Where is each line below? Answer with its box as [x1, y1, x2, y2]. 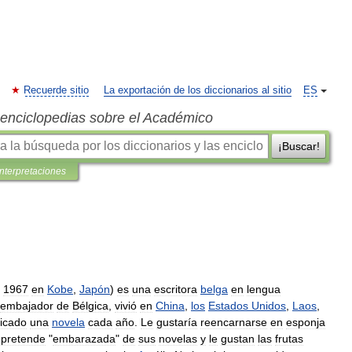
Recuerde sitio [24, 85, 89, 96]
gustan [221, 332, 255, 345]
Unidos [251, 299, 286, 312]
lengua [247, 283, 280, 295]
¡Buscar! [277, 140, 320, 152]
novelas [159, 332, 197, 345]
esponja [286, 316, 325, 328]
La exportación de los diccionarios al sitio [104, 85, 291, 96]
